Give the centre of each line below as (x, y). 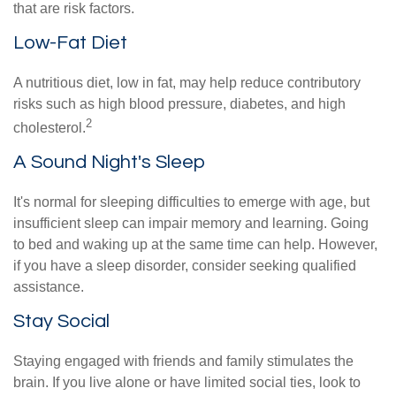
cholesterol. (49, 128)
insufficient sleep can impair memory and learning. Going (191, 224)
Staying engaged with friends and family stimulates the (183, 362)
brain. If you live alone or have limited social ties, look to (187, 383)
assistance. (49, 287)
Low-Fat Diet (70, 42)
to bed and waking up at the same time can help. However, (195, 245)
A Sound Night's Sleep (109, 163)
